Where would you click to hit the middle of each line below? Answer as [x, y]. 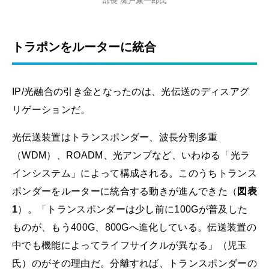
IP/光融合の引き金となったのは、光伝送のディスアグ [131, 92]
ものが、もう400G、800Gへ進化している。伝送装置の [134, 227]
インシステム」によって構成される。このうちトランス [135, 173]
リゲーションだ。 [51, 110]
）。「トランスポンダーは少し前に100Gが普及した [133, 209]
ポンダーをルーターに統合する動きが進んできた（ [125, 191]
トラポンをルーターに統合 [84, 47]
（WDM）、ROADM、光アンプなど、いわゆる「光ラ [131, 155]
